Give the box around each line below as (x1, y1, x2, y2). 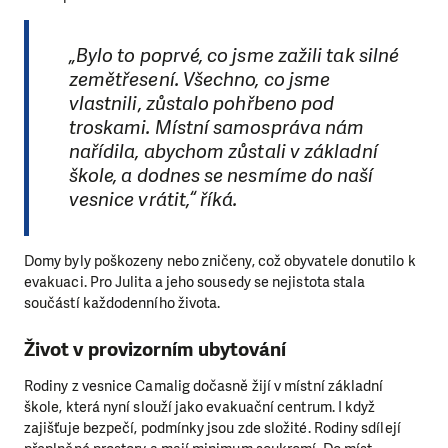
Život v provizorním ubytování (24, 337, 287, 363)
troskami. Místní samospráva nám (68, 115, 365, 141)
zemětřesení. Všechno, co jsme (68, 67, 331, 93)
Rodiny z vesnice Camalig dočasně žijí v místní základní (24, 375, 384, 396)
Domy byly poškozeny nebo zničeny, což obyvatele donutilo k (24, 250, 416, 271)
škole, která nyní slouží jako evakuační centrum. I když (24, 396, 376, 417)
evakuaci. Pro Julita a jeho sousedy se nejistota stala (24, 271, 366, 292)
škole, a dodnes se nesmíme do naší (68, 163, 374, 189)
